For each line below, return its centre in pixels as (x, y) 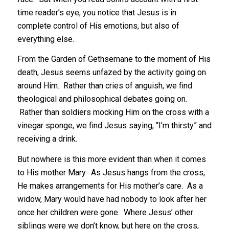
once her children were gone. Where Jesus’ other (105, 212)
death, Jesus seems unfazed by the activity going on (111, 73)
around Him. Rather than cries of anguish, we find (105, 86)
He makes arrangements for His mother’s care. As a (110, 186)
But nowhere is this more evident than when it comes (111, 159)
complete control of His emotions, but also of (98, 26)
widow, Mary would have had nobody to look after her (112, 199)
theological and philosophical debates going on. (102, 99)
